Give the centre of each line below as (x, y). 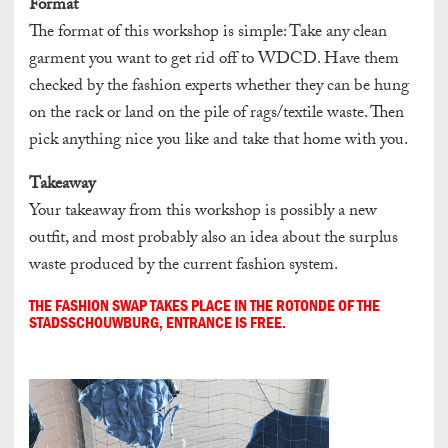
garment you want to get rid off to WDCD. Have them (214, 60)
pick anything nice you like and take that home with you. (218, 141)
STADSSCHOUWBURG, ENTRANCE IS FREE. (157, 321)
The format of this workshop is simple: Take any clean (208, 33)
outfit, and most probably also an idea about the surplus (213, 239)
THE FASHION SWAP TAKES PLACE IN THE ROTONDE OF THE (204, 304)
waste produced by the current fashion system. (183, 266)
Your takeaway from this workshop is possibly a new (203, 212)
